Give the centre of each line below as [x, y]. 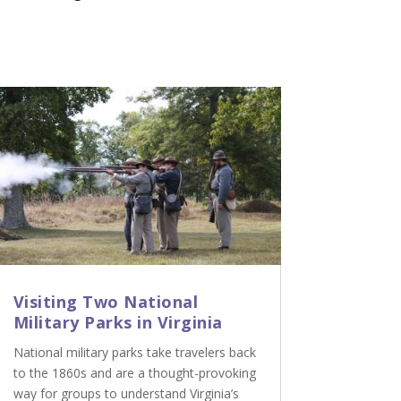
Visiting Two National [106, 302]
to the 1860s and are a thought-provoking [134, 373]
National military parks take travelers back [134, 353]
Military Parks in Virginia [118, 323]
